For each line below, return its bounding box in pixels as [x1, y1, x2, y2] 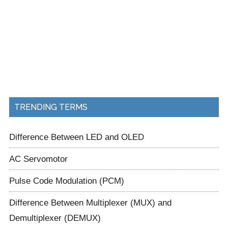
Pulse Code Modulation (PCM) [9, 175, 124, 186]
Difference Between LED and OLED [9, 131, 144, 142]
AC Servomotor [9, 153, 68, 164]
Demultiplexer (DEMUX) [9, 212, 101, 223]
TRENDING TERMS [14, 102, 88, 112]
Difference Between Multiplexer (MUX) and [9, 197, 172, 208]
